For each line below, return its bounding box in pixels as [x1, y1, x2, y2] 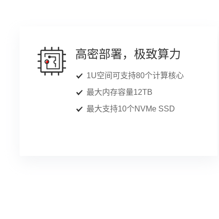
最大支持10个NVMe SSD [87, 105, 175, 113]
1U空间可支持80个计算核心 [87, 71, 184, 80]
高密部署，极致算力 [75, 47, 181, 61]
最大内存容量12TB [87, 88, 153, 96]
